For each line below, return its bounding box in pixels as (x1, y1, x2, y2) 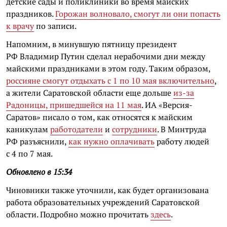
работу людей (155, 136, 209, 147)
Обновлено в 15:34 (6, 166, 72, 177)
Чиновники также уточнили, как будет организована (6, 184, 209, 196)
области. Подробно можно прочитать (6, 209, 150, 220)
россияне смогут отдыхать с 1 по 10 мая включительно (6, 75, 214, 86)
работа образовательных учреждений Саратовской (6, 197, 200, 208)
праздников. (6, 8, 55, 19)
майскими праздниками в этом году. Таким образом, (6, 63, 210, 74)
